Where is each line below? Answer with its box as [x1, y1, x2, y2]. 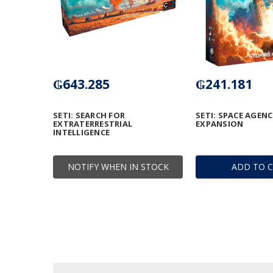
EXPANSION [196, 118, 244, 130]
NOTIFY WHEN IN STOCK [67, 161, 169, 173]
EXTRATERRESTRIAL [53, 118, 132, 130]
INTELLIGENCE [53, 127, 110, 138]
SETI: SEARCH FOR [53, 110, 125, 121]
